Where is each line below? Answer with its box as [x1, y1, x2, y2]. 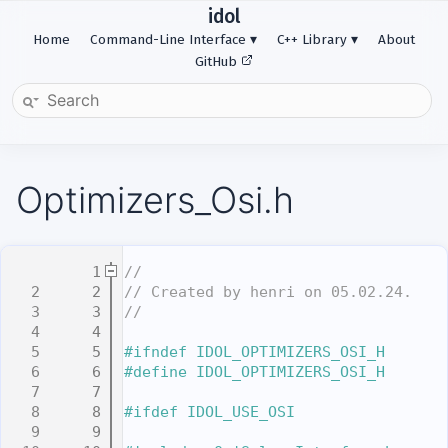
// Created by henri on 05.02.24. [124, 283, 412, 302]
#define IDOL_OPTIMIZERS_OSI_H [124, 363, 385, 382]
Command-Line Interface [90, 31, 246, 48]
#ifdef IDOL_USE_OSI [124, 403, 295, 422]
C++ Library [277, 31, 347, 48]
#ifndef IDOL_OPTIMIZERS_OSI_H [124, 343, 385, 362]
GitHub [195, 53, 241, 70]
